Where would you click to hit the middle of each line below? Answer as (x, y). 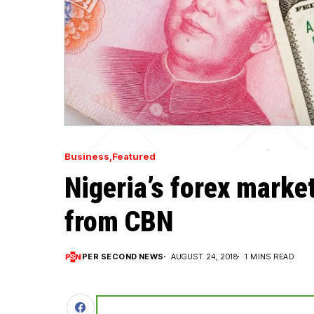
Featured (134, 156)
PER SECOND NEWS (123, 256)
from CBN (119, 221)
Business (87, 156)
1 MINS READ (269, 256)
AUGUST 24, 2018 (204, 256)
